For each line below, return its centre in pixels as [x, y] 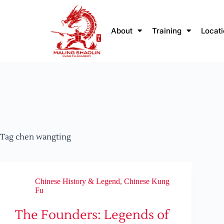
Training [167, 30]
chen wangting [42, 137]
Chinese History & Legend [77, 181]
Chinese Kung [147, 181]
